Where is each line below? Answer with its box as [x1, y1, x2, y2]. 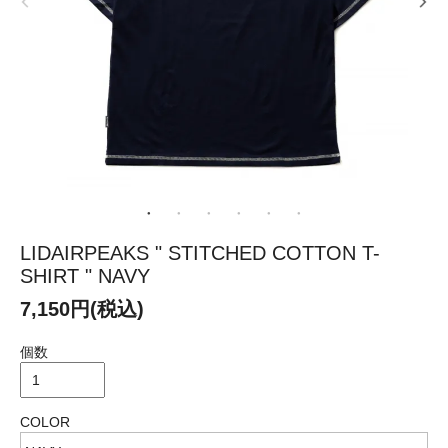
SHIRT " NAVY [20, 264, 150, 287]
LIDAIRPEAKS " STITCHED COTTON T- [20, 241, 380, 264]
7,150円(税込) [20, 297, 144, 320]
